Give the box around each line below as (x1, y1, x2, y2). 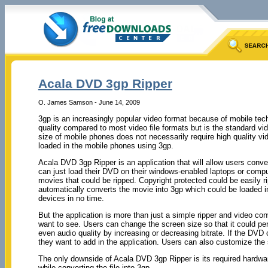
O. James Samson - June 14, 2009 (38, 98, 140, 106)
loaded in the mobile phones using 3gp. (38, 141, 173, 150)
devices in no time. (38, 193, 104, 203)
